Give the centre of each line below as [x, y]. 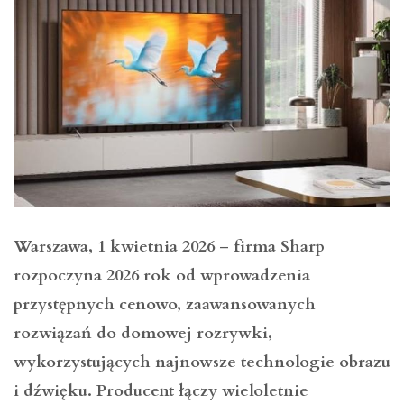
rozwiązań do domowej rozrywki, [143, 334]
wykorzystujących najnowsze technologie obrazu [202, 363]
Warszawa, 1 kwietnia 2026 [114, 247]
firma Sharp [279, 247]
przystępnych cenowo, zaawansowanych [165, 305]
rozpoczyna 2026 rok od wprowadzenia [162, 276]
